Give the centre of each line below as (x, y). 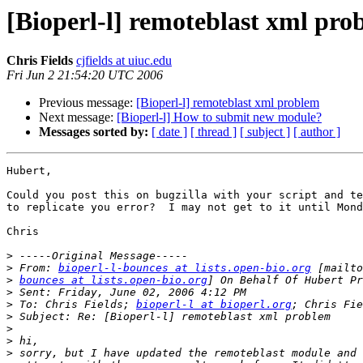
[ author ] (317, 132)
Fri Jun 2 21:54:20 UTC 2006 (85, 75)
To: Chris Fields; (75, 305)
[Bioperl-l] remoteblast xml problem (228, 103)
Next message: (78, 117)
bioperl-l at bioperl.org (214, 305)
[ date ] (169, 132)
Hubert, (32, 171)
